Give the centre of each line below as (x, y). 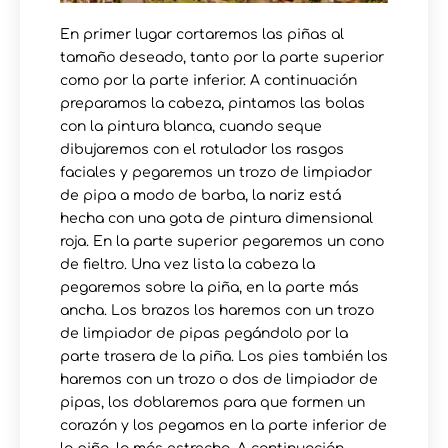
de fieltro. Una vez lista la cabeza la (187, 264)
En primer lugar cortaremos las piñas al (202, 34)
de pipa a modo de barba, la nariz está (200, 195)
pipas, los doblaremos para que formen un (212, 402)
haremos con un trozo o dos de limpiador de (219, 379)
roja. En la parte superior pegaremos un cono (222, 241)
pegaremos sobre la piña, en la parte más (209, 287)
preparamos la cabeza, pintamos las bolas (212, 103)
